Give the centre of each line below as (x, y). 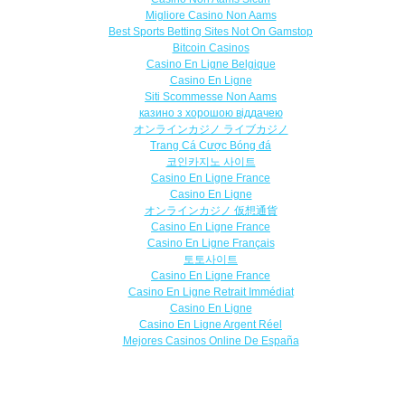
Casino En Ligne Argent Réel (211, 325)
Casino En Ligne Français (211, 244)
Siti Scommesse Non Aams (211, 97)
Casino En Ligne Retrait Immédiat (211, 292)
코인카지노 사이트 (211, 162)
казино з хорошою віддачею (211, 113)
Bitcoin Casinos (211, 48)
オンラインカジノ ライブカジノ (211, 130)
